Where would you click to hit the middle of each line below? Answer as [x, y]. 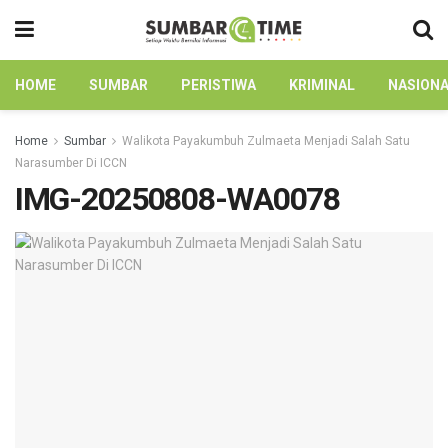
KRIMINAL [322, 85]
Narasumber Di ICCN [71, 163]
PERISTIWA [218, 85]
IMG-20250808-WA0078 [177, 199]
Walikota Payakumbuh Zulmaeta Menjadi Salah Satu [266, 141]
